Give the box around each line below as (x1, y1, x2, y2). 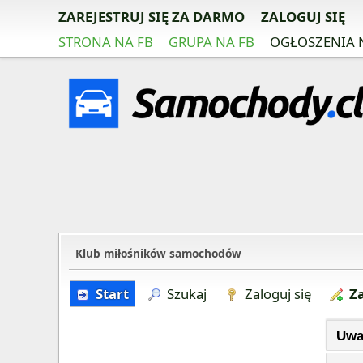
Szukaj (167, 284, 207, 303)
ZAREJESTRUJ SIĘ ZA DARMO (58, 7, 245, 26)
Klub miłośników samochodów (75, 246, 241, 261)
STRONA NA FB (58, 32, 153, 51)
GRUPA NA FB (169, 32, 254, 51)
